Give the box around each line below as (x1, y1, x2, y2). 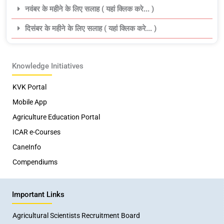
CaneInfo (12, 143, 41, 151)
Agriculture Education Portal (12, 113, 100, 121)
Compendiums (12, 158, 57, 166)
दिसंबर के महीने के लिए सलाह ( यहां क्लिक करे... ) (24, 24, 156, 33)
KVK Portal (12, 83, 46, 91)
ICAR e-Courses (12, 128, 60, 136)
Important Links (12, 190, 64, 199)
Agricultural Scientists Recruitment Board (12, 211, 140, 219)
